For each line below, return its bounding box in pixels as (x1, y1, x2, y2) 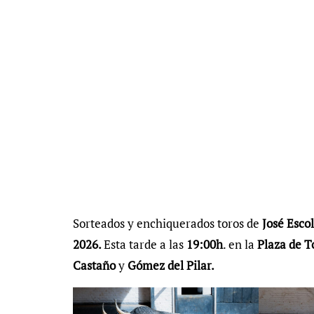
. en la (223, 236, 257, 253)
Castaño (73, 257, 116, 274)
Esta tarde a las (104, 236, 186, 253)
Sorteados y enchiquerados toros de (73, 215, 259, 232)
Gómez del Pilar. (125, 257, 214, 274)
